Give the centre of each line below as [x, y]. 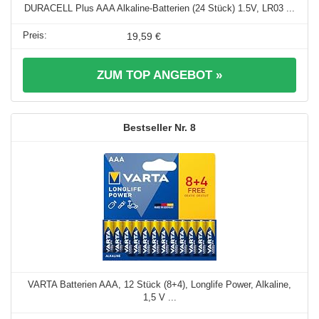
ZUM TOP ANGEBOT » [159, 75]
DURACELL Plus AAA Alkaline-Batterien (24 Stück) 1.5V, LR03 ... [159, 8]
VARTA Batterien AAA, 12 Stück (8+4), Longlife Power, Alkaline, [159, 284]
